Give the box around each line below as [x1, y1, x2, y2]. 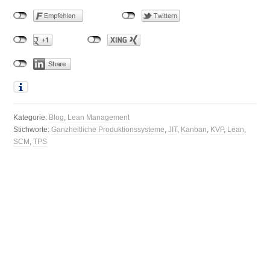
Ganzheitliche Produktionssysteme [51, 125, 165, 134]
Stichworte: [13, 125, 52, 134]
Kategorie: [13, 113, 49, 122]
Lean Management [67, 113, 130, 122]
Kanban [181, 125, 207, 134]
